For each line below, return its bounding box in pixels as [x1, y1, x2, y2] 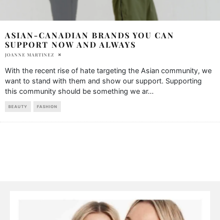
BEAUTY [8, 104, 27, 109]
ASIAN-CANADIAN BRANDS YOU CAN [5, 29, 174, 40]
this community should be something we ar [5, 86, 148, 95]
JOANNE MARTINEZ [5, 51, 54, 57]
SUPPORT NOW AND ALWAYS [5, 39, 136, 50]
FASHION [37, 104, 57, 109]
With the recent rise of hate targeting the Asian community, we [5, 66, 212, 75]
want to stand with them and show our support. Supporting [5, 76, 202, 85]
